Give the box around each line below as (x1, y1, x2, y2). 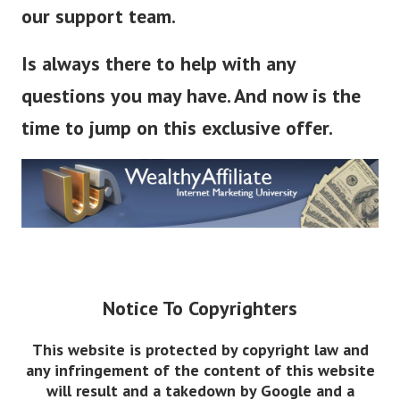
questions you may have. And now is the (21, 83, 361, 109)
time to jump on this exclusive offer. (21, 115, 337, 141)
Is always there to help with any (21, 51, 296, 77)
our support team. (21, 4, 176, 29)
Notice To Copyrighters (103, 296, 297, 321)
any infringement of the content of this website (25, 360, 375, 381)
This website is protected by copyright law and (31, 339, 369, 361)
